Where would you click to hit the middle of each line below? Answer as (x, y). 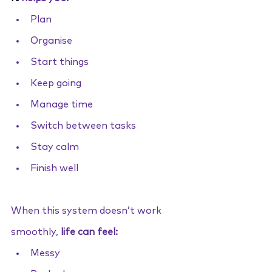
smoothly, (36, 232)
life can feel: (89, 232)
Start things (59, 62)
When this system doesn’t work (87, 211)
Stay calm (55, 147)
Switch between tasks (83, 126)
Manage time (62, 104)
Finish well (54, 168)
